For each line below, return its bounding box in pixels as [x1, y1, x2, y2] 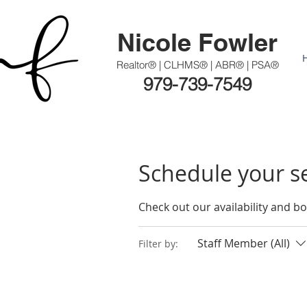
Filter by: [138, 236, 178, 250]
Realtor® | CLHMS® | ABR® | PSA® [116, 58, 279, 71]
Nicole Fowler [117, 27, 278, 57]
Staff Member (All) [197, 236, 290, 251]
